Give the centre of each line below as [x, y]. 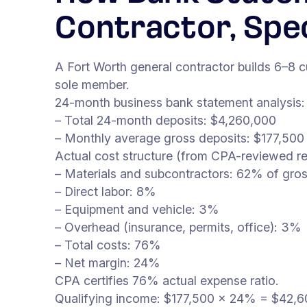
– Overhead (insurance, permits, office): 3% [178, 227]
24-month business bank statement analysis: [180, 102]
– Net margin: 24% [108, 262]
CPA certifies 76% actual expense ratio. [167, 280]
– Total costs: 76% [108, 245]
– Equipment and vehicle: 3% [137, 209]
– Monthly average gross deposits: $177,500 [180, 138]
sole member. [92, 84]
